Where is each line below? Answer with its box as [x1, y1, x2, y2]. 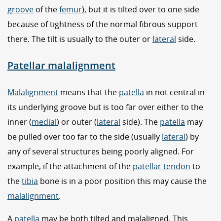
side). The [120, 116, 160, 127]
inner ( [7, 116, 32, 127]
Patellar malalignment [7, 59, 115, 73]
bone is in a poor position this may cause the [38, 175, 207, 186]
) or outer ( [57, 116, 97, 127]
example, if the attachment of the [7, 160, 133, 172]
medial [32, 116, 57, 127]
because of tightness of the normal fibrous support [7, 19, 198, 30]
